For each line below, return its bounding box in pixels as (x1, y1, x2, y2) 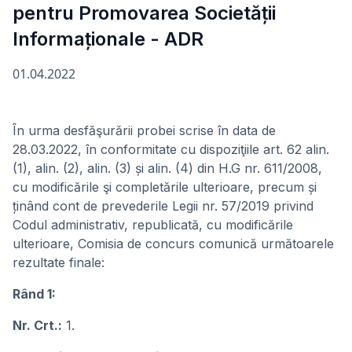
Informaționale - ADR (13, 27, 203, 50)
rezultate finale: (13, 255, 104, 270)
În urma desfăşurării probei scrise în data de (13, 123, 276, 138)
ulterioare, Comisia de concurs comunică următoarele (13, 236, 334, 251)
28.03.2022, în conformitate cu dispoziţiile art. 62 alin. (13, 141, 329, 157)
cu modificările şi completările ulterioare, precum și (13, 179, 317, 195)
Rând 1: (13, 286, 56, 302)
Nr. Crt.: (13, 317, 62, 333)
